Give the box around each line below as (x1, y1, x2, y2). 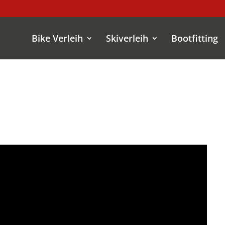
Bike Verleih (32, 32, 83, 44)
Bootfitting (171, 32, 218, 44)
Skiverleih (106, 32, 148, 44)
